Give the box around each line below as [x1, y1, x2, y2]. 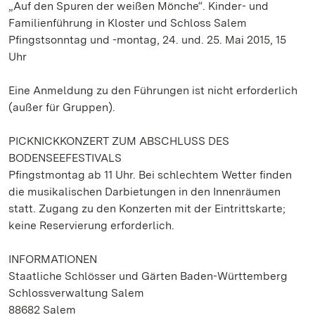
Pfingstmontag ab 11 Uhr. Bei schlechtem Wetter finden [8, 168, 292, 181]
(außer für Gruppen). [8, 101, 115, 114]
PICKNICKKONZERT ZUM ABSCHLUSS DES [8, 134, 229, 148]
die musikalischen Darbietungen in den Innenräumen [8, 185, 281, 198]
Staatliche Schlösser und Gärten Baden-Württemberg [8, 269, 288, 283]
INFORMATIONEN [8, 252, 97, 266]
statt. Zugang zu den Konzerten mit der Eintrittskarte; [8, 202, 285, 215]
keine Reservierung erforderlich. [8, 219, 174, 232]
